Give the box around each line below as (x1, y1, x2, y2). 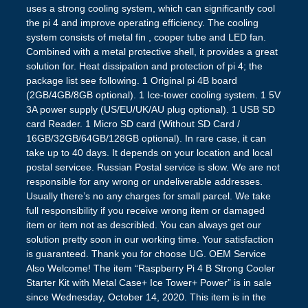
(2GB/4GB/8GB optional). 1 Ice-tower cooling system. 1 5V (25, 89, 280, 100)
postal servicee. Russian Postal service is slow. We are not (25, 161, 280, 173)
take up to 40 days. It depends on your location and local (25, 146, 272, 158)
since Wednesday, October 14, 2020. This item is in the (25, 291, 266, 302)
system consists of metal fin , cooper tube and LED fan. (25, 31, 266, 43)
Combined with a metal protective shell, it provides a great (25, 45, 278, 57)
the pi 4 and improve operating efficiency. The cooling (25, 16, 258, 28)
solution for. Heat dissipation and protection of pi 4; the (25, 60, 263, 71)
